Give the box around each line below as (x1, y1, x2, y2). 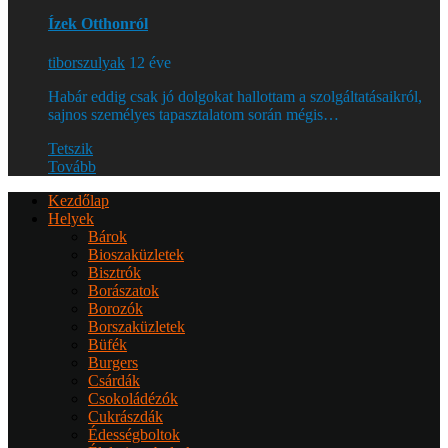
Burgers (88, 354, 138, 372)
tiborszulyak (48, 54, 125, 72)
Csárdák (88, 372, 140, 390)
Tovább (48, 158, 96, 176)
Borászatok (88, 282, 159, 300)
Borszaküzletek (88, 318, 185, 336)
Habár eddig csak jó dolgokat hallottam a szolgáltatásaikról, (48, 88, 422, 106)
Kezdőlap (48, 192, 109, 210)
